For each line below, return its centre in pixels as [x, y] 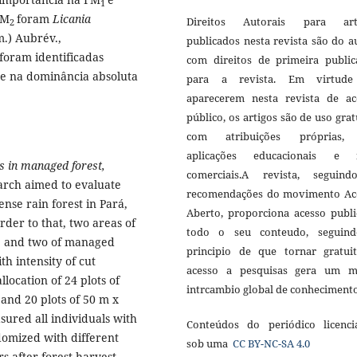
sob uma [208, 344]
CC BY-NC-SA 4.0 [270, 344]
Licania [72, 19]
